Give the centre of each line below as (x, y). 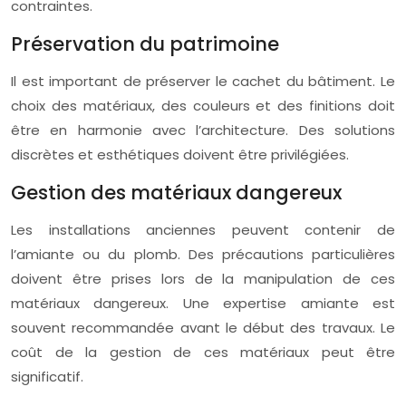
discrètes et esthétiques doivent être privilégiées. (180, 155)
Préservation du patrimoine (145, 44)
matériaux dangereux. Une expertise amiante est (203, 303)
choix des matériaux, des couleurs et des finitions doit (203, 106)
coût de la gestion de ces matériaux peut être (203, 352)
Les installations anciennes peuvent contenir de (203, 230)
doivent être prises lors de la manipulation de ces (203, 279)
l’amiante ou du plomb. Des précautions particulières (203, 254)
